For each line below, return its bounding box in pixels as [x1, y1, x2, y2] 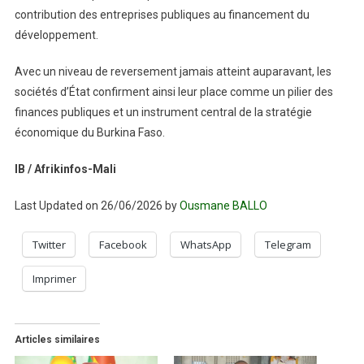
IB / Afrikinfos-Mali [14, 162, 116, 175]
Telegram [264, 236, 311, 252]
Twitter [32, 236, 66, 252]
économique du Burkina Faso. [14, 125, 165, 139]
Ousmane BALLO [179, 198, 267, 212]
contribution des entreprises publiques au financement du [14, 7, 310, 21]
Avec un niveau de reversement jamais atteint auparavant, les [14, 64, 331, 78]
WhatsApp [180, 236, 232, 252]
